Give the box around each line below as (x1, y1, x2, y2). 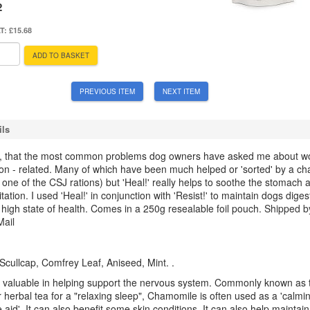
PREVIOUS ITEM (79, 86, 135, 97)
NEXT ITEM (162, 86, 200, 97)
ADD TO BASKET (33, 51, 89, 61)
